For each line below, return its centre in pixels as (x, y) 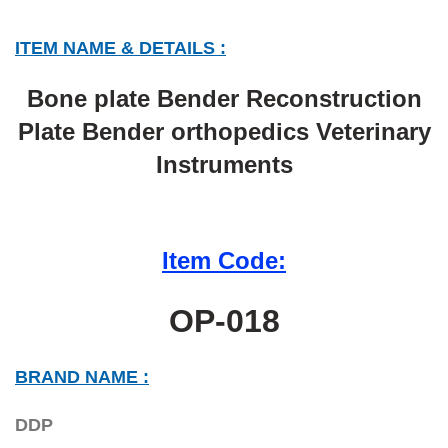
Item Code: (224, 260)
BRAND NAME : (82, 376)
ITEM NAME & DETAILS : (120, 47)
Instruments (224, 164)
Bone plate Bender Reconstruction (224, 98)
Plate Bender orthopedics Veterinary (224, 131)
